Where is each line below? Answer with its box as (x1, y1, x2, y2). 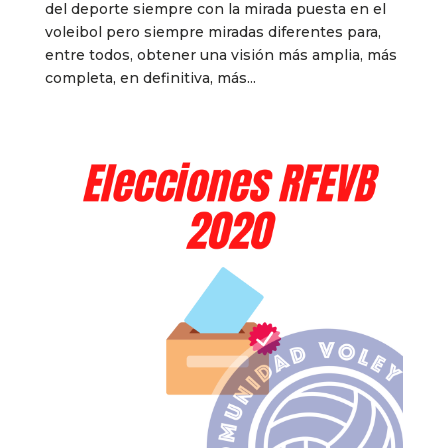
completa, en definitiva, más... (44, 68, 256, 87)
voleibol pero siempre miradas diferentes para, (44, 22, 381, 41)
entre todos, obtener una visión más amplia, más (44, 45, 397, 64)
